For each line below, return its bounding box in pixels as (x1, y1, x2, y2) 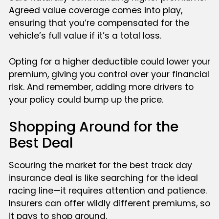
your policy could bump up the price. (8, 93, 163, 106)
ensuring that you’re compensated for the (8, 17, 189, 29)
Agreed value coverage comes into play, (8, 4, 182, 17)
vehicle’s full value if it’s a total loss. (8, 30, 161, 42)
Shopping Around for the (8, 117, 178, 137)
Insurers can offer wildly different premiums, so (8, 197, 210, 210)
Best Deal (8, 133, 73, 153)
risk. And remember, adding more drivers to (8, 81, 194, 93)
